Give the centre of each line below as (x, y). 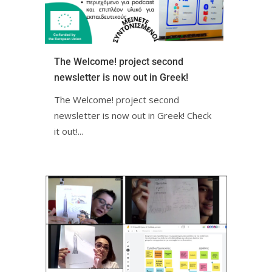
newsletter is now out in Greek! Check (133, 116)
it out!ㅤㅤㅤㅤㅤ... (69, 131)
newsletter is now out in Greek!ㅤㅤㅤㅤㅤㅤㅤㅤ (121, 78)
